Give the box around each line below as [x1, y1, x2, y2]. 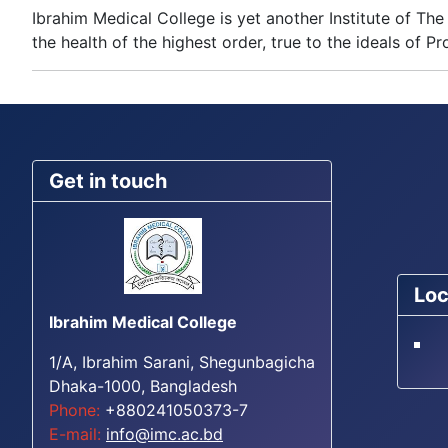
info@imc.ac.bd [106, 424, 223, 444]
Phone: [49, 400, 100, 420]
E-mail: [49, 424, 101, 444]
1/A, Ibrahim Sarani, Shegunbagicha [49, 352, 315, 372]
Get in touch [49, 168, 167, 193]
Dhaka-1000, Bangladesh [49, 376, 237, 396]
